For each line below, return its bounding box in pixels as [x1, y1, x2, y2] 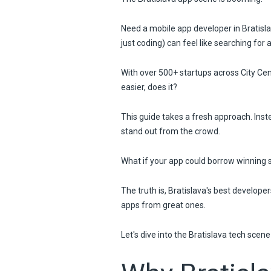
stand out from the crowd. [120, 126, 220, 136]
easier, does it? [120, 82, 177, 92]
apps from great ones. [120, 200, 206, 210]
